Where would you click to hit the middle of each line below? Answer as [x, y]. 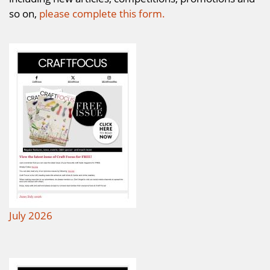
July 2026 [31, 215]
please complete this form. [102, 13]
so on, [24, 13]
